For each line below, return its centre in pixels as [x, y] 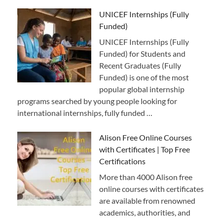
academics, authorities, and [145, 212]
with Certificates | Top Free [145, 149]
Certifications [122, 161]
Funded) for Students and [142, 53]
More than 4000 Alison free [146, 177]
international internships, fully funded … [85, 112]
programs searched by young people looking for [97, 101]
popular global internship [142, 89]
